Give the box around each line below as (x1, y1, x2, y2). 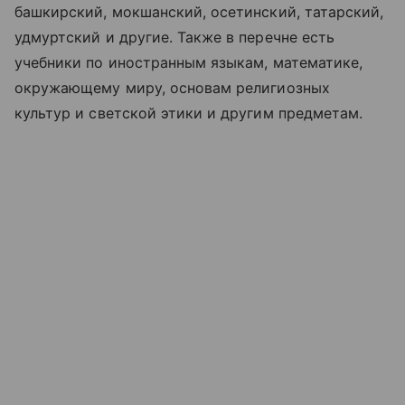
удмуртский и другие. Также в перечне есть (14, 28, 334, 47)
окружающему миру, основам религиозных (14, 79, 330, 98)
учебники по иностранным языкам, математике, (14, 53, 363, 72)
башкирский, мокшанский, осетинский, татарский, (14, 3, 384, 22)
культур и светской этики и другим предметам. (14, 104, 363, 123)
